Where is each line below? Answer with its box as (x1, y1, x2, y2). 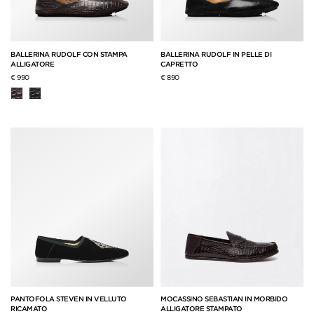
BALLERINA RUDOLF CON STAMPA (11, 49, 128, 58)
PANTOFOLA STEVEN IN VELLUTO (11, 294, 127, 303)
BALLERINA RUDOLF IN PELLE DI (161, 49, 271, 58)
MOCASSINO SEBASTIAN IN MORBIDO (161, 294, 287, 303)
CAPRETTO (161, 59, 198, 68)
